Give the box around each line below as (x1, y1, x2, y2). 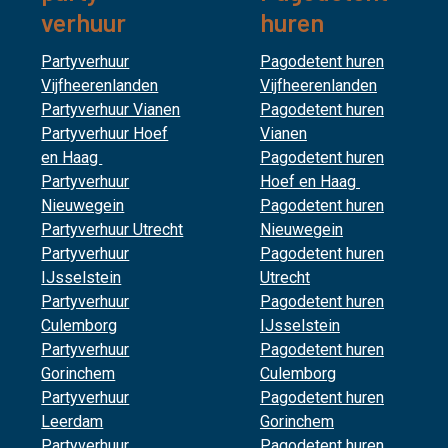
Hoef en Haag (259, 172, 360, 191)
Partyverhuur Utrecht (41, 220, 184, 239)
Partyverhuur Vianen (41, 100, 181, 119)
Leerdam (41, 412, 104, 431)
